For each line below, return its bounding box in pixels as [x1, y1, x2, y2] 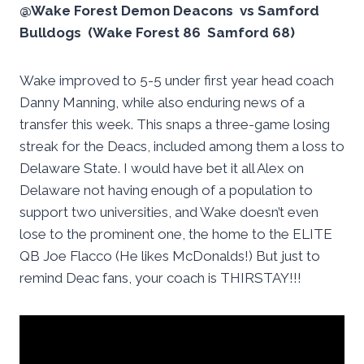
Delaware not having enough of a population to [19, 182, 313, 199]
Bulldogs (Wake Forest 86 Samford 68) [19, 24, 295, 41]
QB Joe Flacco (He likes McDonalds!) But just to [19, 248, 320, 265]
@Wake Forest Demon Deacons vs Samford [19, 2, 319, 19]
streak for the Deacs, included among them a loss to [19, 138, 344, 155]
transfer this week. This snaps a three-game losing [19, 116, 330, 133]
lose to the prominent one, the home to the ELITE [19, 226, 332, 243]
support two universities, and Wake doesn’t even [19, 204, 318, 221]
